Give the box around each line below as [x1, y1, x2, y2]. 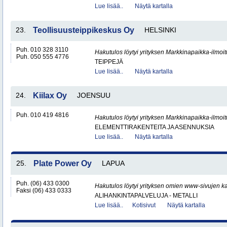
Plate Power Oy [33, 159, 92, 168]
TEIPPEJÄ [95, 58, 123, 65]
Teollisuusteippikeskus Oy [33, 26, 134, 34]
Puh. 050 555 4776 [16, 53, 69, 60]
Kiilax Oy [33, 91, 67, 100]
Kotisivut [132, 202, 156, 209]
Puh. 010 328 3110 [16, 46, 68, 53]
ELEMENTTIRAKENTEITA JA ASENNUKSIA [95, 124, 214, 131]
